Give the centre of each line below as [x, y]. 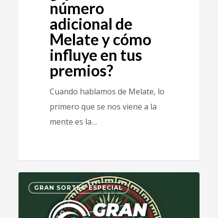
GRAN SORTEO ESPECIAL [79, 188]
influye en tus [96, 55]
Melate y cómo [100, 39]
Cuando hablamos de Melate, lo [107, 92]
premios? [81, 71]
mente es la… [73, 122]
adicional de [91, 24]
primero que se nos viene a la [103, 107]
